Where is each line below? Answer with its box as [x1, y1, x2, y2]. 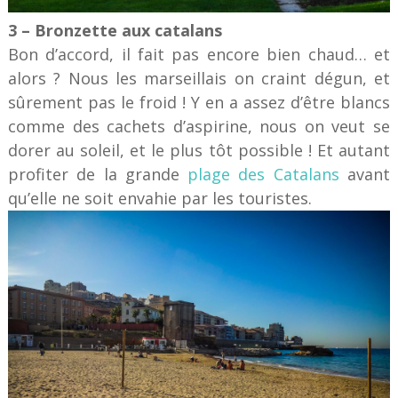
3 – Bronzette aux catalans [7, 19, 222, 41]
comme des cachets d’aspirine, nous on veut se [7, 115, 391, 137]
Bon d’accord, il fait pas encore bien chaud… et [7, 43, 391, 65]
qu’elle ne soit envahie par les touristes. [7, 187, 312, 209]
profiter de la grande [7, 163, 188, 185]
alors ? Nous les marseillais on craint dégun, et [7, 67, 391, 89]
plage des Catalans [187, 163, 339, 185]
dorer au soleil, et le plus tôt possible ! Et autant [7, 139, 391, 161]
